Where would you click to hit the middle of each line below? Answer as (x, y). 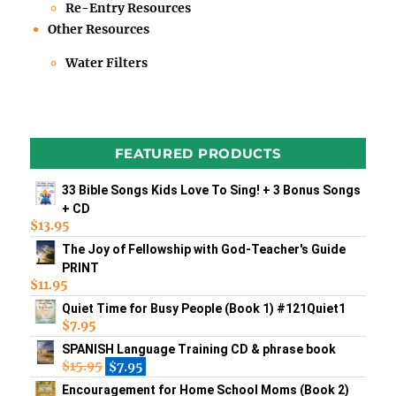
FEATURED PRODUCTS (198, 154)
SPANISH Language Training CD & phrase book (199, 350)
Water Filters (107, 62)
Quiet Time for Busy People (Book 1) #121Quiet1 (204, 309)
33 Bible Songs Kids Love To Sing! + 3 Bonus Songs (212, 190)
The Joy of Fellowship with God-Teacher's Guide (204, 250)
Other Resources (99, 29)
